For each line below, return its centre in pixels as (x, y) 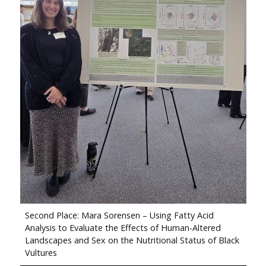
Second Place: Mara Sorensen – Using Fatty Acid (119, 216)
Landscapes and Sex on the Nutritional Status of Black (132, 240)
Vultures (41, 253)
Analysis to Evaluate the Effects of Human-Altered (123, 228)
